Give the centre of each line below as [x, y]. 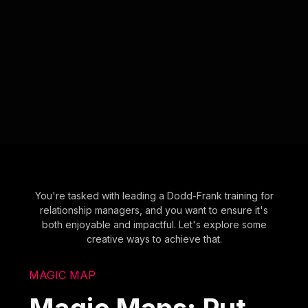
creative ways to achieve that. [154, 239]
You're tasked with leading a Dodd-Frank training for [154, 195]
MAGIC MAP [63, 275]
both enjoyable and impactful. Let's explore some [154, 224]
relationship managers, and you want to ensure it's [154, 210]
